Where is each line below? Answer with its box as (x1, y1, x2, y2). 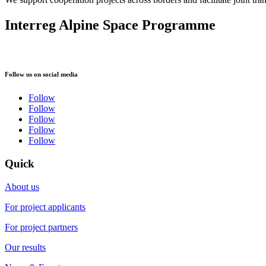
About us (5, 181, 39, 192)
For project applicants (5, 201, 85, 212)
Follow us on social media (5, 71, 78, 78)
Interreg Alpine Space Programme (5, 17, 216, 33)
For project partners (5, 221, 78, 232)
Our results (5, 242, 46, 252)
